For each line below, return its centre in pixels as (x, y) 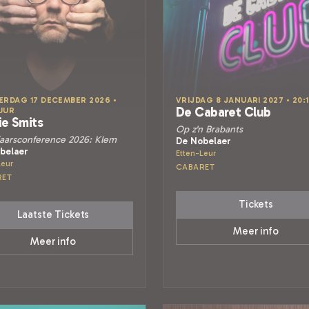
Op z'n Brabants (209, 129)
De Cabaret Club (223, 112)
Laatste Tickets (53, 215)
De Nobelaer (203, 141)
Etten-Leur (196, 153)
